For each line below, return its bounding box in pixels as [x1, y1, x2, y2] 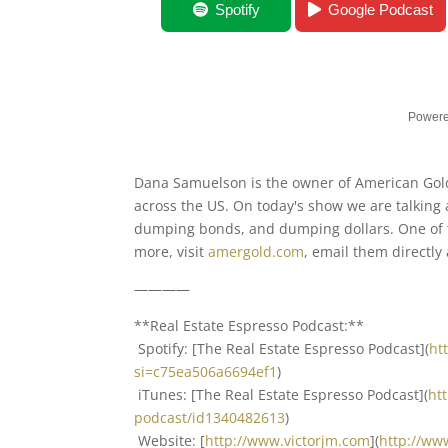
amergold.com [208, 242, 305, 261]
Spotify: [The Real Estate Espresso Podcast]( [134, 339, 430, 358]
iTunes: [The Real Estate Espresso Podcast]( [134, 385, 429, 404]
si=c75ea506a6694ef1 [134, 362, 278, 381]
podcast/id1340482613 [134, 408, 286, 427]
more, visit [134, 242, 209, 261]
